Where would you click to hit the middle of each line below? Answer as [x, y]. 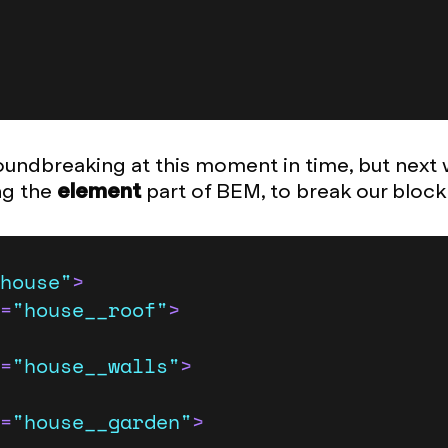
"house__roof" [90, 309]
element [101, 191]
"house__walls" [96, 365]
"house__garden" [102, 421]
